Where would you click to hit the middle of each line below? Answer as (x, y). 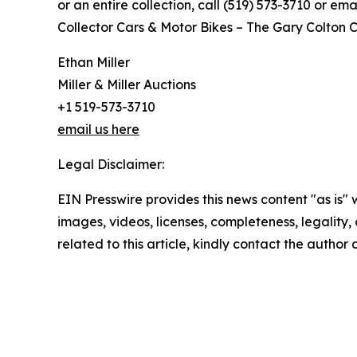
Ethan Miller (94, 63)
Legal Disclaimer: (111, 165)
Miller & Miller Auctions (127, 85)
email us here (98, 129)
